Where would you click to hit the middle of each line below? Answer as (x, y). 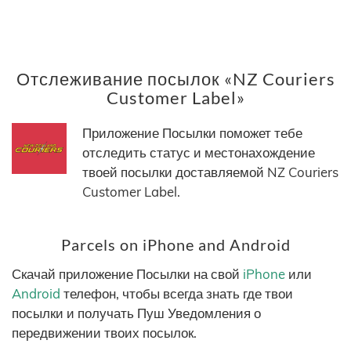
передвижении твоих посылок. (104, 333)
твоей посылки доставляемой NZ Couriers (210, 172)
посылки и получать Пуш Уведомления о (136, 313)
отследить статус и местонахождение (199, 153)
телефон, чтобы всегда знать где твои (177, 294)
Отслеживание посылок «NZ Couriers (175, 79)
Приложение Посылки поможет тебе (192, 133)
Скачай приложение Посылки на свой (127, 274)
